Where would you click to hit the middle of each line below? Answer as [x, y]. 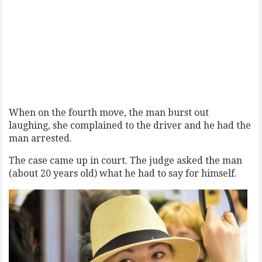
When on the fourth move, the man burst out [109, 113]
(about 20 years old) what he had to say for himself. [123, 173]
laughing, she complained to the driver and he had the [130, 125]
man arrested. [41, 138]
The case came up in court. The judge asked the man [126, 161]
